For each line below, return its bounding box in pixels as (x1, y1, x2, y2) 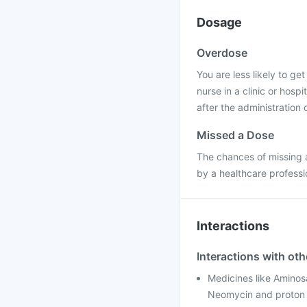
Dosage (197, 15, 242, 29)
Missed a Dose (197, 128, 274, 142)
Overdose (197, 46, 247, 60)
